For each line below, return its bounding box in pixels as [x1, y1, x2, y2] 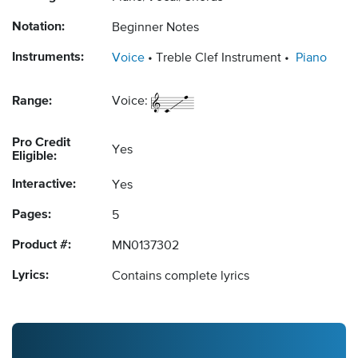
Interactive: [12, 178, 76, 192]
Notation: [12, 21, 65, 34]
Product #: [12, 239, 71, 253]
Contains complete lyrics [112, 270, 249, 284]
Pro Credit [12, 137, 70, 150]
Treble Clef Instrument [156, 52, 281, 66]
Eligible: [12, 150, 57, 164]
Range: [12, 95, 52, 109]
